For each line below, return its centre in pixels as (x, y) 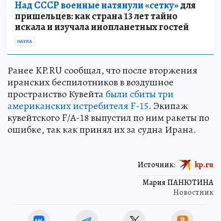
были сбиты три (140, 94)
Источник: (156, 165)
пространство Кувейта (56, 94)
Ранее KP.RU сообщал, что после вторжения (102, 70)
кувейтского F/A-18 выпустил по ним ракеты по (108, 117)
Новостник (193, 192)
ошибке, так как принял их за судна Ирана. (102, 129)
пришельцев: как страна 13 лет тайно (96, 16)
